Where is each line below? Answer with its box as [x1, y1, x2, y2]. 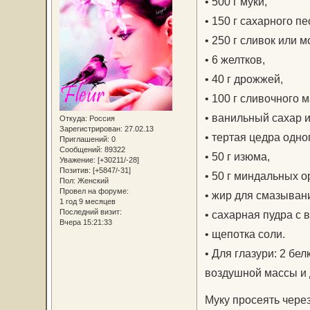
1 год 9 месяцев [59, 197, 116, 206]
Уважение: [59, 155, 95, 164]
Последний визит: [59, 207, 122, 216]
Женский [75, 176, 109, 185]
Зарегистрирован [59, 124, 120, 133]
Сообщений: [59, 145, 102, 154]
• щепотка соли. [204, 227, 285, 240]
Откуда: [59, 113, 87, 122]
